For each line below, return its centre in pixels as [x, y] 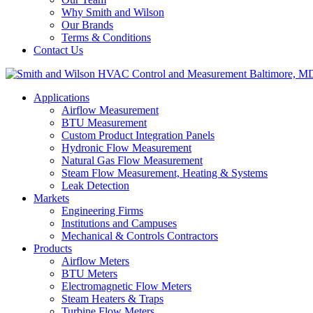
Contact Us [58, 50]
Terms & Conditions [106, 38]
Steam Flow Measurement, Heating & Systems [165, 173]
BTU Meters [89, 274]
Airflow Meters [95, 261]
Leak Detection [95, 186]
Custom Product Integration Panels [138, 136]
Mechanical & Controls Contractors [140, 236]
